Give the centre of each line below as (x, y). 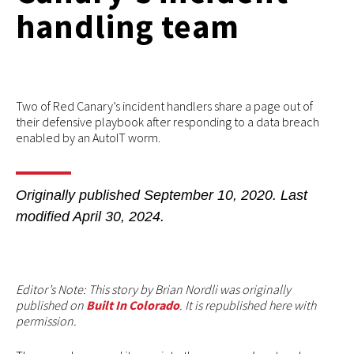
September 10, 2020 (208, 195)
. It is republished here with (248, 305)
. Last (290, 195)
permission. (46, 320)
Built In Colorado (133, 305)
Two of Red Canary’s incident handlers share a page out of (164, 106)
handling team (128, 26)
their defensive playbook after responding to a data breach (168, 122)
